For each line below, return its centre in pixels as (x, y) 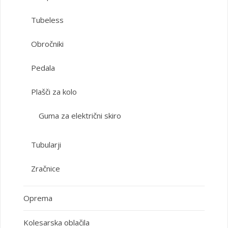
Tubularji (46, 144)
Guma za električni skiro (80, 115)
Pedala (43, 67)
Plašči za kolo (54, 91)
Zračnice (45, 168)
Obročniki (47, 44)
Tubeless (47, 20)
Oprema (38, 198)
